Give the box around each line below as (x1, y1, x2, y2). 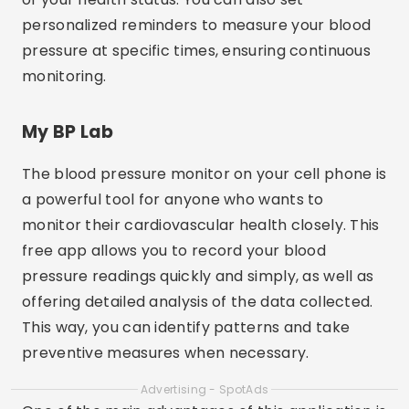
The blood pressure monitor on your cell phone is (22, 163, 387, 184)
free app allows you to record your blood (22, 240, 326, 261)
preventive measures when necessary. (22, 342, 309, 363)
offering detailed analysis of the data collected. (22, 291, 373, 312)
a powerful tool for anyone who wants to (22, 189, 324, 210)
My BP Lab (22, 120, 114, 144)
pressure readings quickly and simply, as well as (22, 266, 374, 287)
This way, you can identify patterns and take (22, 317, 351, 338)
